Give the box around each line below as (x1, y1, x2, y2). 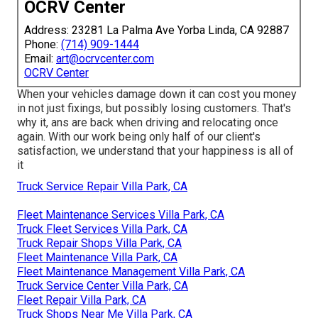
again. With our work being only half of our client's (17, 129, 261, 143)
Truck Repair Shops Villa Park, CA (17, 236, 182, 250)
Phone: (24, 37, 61, 51)
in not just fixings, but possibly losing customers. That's (17, 101, 291, 115)
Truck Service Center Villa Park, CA (17, 278, 188, 292)
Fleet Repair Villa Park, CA (17, 292, 146, 307)
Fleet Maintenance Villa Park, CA (17, 250, 177, 264)
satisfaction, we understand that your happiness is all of (17, 143, 294, 158)
